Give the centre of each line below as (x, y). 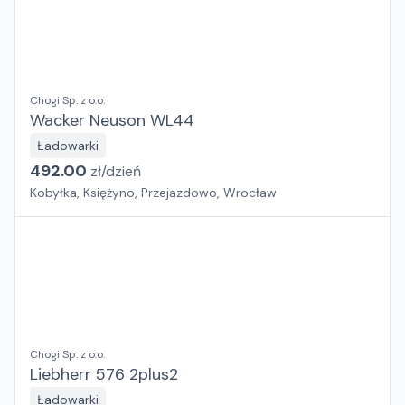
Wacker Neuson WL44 (112, 120)
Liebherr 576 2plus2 (104, 374)
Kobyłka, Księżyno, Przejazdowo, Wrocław (153, 193)
